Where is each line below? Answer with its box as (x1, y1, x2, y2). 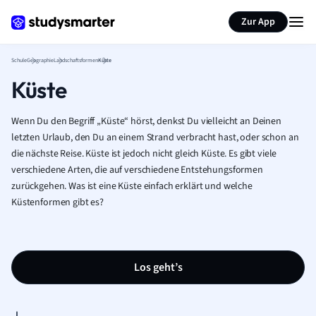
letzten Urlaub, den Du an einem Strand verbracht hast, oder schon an (11, 130, 299, 145)
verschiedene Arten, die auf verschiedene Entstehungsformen (11, 163, 263, 177)
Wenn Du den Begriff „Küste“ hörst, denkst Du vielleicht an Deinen (11, 114, 281, 128)
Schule (11, 56, 27, 64)
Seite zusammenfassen (183, 6, 281, 20)
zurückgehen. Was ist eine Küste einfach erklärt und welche (11, 179, 253, 193)
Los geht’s (133, 260, 183, 275)
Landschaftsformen (54, 56, 98, 64)
